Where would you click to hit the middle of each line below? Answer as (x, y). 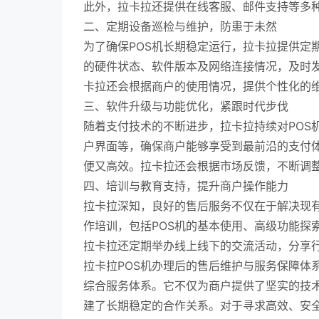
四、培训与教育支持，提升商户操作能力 (186, 186)
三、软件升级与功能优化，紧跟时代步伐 (186, 106)
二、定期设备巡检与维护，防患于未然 (180, 26)
